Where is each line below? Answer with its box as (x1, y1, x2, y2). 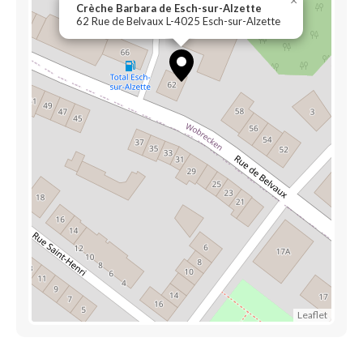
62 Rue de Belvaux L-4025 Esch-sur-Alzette (76, 15, 280, 28)
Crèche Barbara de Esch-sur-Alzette (76, 2, 262, 15)
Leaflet (297, 309, 327, 321)
